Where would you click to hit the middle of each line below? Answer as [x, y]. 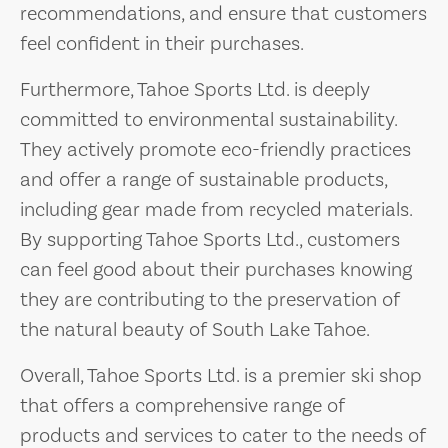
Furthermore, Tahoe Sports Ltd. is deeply [195, 90]
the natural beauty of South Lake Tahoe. [195, 330]
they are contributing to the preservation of [210, 300]
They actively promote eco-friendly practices [215, 150]
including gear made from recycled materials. [216, 210]
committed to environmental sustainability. [208, 120]
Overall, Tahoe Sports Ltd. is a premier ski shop [221, 376]
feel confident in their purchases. [162, 44]
